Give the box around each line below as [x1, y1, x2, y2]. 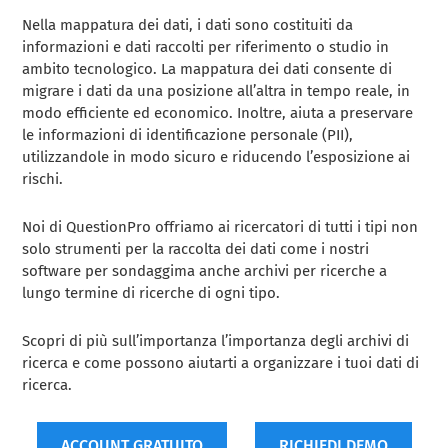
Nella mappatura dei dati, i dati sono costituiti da [22, 15, 354, 34]
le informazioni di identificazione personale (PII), [22, 125, 354, 144]
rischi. [22, 169, 64, 188]
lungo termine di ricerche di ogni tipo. [22, 283, 281, 302]
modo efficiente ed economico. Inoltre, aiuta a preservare [22, 103, 414, 122]
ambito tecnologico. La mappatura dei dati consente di [22, 59, 393, 78]
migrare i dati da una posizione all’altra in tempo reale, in [22, 81, 411, 100]
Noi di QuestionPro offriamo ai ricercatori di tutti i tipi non [22, 217, 419, 236]
